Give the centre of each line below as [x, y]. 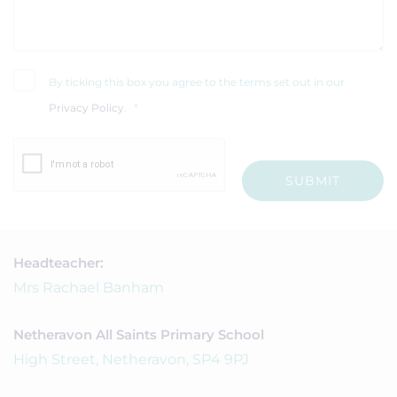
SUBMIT [313, 181]
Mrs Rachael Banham [89, 288]
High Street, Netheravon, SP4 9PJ [131, 359]
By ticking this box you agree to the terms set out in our [197, 82]
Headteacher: [58, 263]
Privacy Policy [86, 108]
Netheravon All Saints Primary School [139, 335]
